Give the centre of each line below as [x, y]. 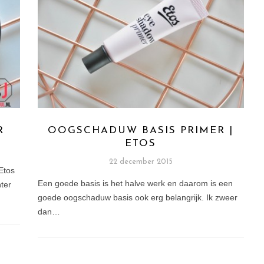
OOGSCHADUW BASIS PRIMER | [141, 131]
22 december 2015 [141, 162]
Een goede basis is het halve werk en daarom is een [135, 184]
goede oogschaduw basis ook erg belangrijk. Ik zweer [137, 198]
